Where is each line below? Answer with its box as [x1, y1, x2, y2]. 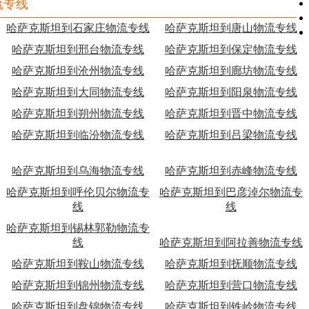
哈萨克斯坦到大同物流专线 [12, 86, 144, 98]
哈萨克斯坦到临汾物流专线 [12, 129, 144, 141]
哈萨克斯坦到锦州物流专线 [12, 279, 144, 291]
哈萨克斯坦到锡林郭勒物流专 [6, 222, 150, 234]
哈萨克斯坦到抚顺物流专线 [165, 258, 297, 270]
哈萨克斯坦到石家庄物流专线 [6, 22, 150, 34]
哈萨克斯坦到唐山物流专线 [165, 22, 297, 34]
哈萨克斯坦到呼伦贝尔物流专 [6, 186, 150, 198]
